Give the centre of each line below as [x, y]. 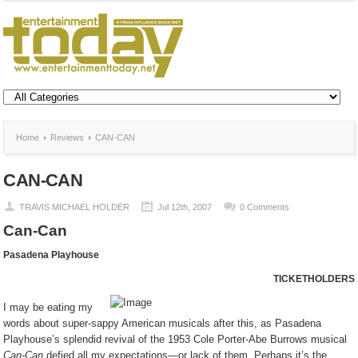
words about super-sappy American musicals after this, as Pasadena [163, 323]
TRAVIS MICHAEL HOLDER [75, 207]
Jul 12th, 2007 [185, 207]
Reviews [68, 137]
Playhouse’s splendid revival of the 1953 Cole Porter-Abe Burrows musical [175, 339]
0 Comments [265, 207]
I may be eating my [48, 307]
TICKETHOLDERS [314, 279]
